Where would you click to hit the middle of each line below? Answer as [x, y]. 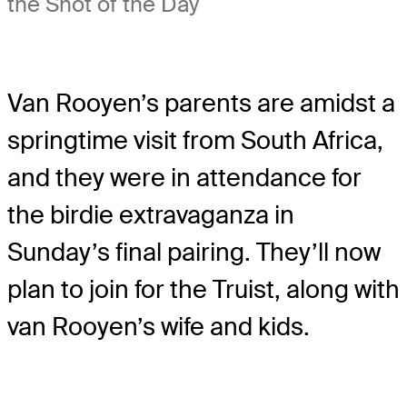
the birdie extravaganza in [151, 214]
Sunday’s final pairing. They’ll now [194, 252]
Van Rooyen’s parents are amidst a [201, 103]
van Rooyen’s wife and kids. [159, 326]
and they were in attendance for [184, 177]
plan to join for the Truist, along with [203, 289]
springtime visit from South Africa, [195, 140]
